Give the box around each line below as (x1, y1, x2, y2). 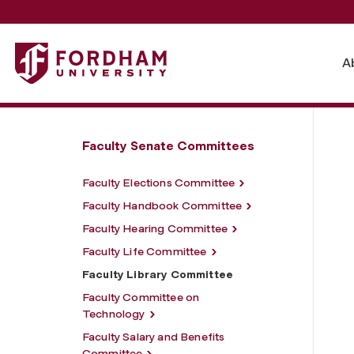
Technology (82, 307, 145, 321)
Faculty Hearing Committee (82, 221, 228, 235)
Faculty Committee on (82, 290, 200, 304)
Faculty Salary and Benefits (82, 330, 225, 344)
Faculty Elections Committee (82, 175, 235, 190)
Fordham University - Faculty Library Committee (14, 43, 297, 59)
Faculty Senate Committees (82, 137, 254, 153)
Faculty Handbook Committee (82, 198, 243, 213)
